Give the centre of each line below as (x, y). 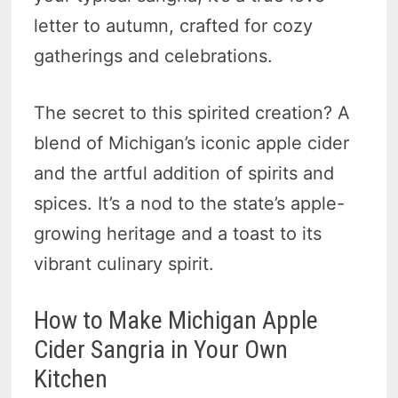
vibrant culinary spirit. (124, 263)
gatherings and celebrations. (154, 56)
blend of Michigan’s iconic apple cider (192, 143)
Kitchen (71, 378)
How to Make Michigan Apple (176, 320)
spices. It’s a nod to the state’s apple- (190, 203)
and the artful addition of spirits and (184, 173)
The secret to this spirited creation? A (192, 112)
